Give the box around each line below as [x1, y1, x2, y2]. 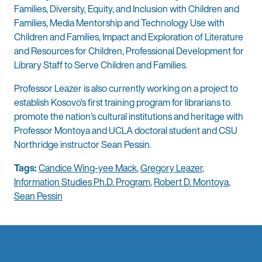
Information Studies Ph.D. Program [14, 175, 150, 189]
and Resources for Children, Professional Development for [14, 44, 244, 58]
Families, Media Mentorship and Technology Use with [14, 16, 225, 30]
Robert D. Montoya [154, 175, 229, 189]
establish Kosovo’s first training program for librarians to [14, 95, 230, 110]
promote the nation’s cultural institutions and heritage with [14, 109, 243, 124]
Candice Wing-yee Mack [39, 161, 137, 175]
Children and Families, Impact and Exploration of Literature [14, 30, 243, 44]
